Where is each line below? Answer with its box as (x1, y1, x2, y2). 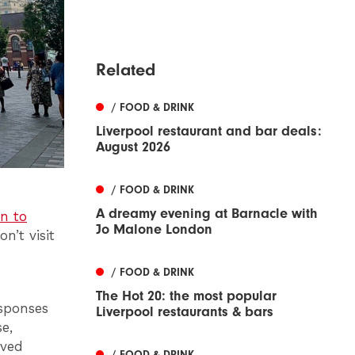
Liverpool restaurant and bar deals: (96, 122, 322, 139)
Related (96, 59, 155, 80)
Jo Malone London (96, 220, 212, 238)
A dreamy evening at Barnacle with (96, 204, 318, 222)
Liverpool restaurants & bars (96, 303, 273, 320)
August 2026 (96, 138, 170, 155)
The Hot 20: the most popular (96, 287, 277, 304)
